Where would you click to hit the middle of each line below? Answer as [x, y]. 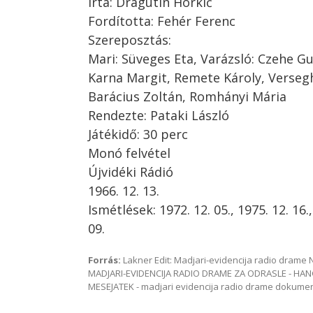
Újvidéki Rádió [131, 172]
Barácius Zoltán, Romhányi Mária [187, 96]
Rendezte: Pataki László [159, 115]
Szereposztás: [130, 40]
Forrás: [104, 260]
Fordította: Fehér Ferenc [162, 21]
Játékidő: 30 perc [138, 134]
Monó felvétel [129, 153]
